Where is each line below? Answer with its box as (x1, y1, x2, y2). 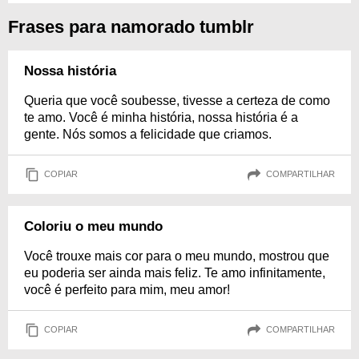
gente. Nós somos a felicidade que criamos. (24, 127, 272, 141)
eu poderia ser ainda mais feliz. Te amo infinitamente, (24, 265, 325, 280)
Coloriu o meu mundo (24, 218, 163, 234)
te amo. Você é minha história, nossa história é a (24, 110, 298, 124)
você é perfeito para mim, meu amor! (24, 282, 230, 296)
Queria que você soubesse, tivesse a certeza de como (24, 93, 330, 107)
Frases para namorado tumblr (8, 16, 254, 37)
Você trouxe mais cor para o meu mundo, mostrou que (24, 248, 329, 263)
